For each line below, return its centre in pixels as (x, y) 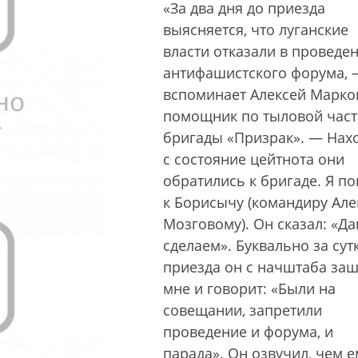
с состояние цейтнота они (254, 159)
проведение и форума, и (248, 332)
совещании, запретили (243, 310)
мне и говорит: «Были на (249, 288)
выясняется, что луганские (256, 30)
